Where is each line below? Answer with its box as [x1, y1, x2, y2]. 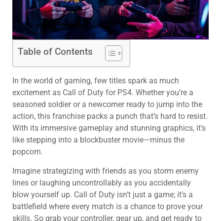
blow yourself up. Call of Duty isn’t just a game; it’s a [12, 189, 193, 199]
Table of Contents [18, 46, 93, 58]
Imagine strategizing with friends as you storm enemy [12, 166, 199, 176]
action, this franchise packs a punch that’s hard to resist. [12, 111, 208, 121]
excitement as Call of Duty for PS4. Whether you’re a [12, 88, 193, 98]
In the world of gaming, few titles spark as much [12, 76, 179, 86]
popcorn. [12, 147, 43, 157]
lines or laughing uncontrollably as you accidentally [12, 178, 191, 187]
